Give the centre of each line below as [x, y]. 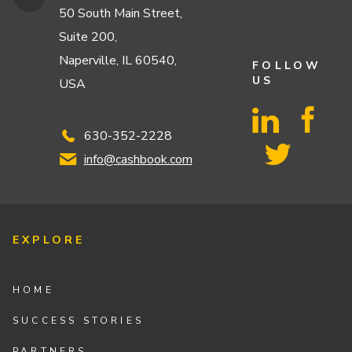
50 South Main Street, [121, 13]
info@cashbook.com [138, 159]
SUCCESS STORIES [79, 320]
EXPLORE [49, 240]
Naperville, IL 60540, [118, 60]
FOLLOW [287, 65]
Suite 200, [88, 37]
